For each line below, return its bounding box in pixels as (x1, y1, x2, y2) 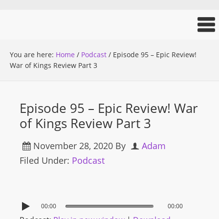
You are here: (10, 50, 56, 59)
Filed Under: (20, 154, 72, 166)
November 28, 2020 (33, 140, 113, 152)
